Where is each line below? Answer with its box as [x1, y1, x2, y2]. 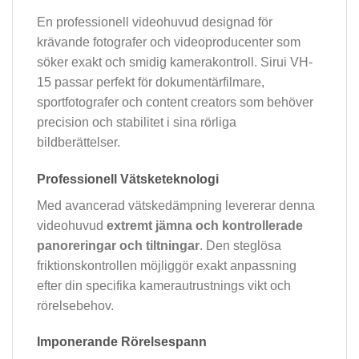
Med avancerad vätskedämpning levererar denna [37, 198, 315, 212]
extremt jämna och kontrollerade [107, 218, 303, 232]
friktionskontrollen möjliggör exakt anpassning [37, 258, 296, 272]
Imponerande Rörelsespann [37, 335, 207, 349]
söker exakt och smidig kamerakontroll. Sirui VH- [37, 54, 313, 69]
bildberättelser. [37, 135, 120, 149]
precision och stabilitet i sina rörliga [37, 115, 236, 129]
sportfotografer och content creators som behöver [37, 95, 313, 109]
